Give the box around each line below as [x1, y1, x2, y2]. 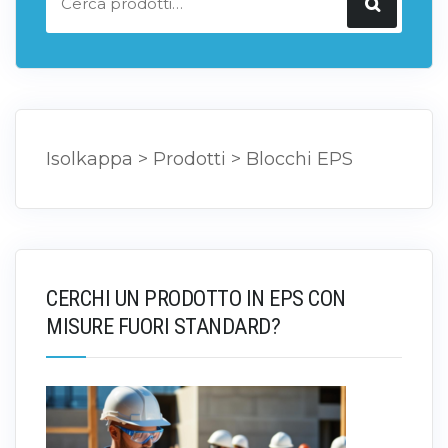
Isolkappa [46, 148, 133, 171]
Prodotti [153, 148, 226, 171]
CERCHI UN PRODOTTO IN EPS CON [46, 286, 346, 312]
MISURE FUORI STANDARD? [46, 314, 280, 340]
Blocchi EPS [246, 148, 353, 171]
